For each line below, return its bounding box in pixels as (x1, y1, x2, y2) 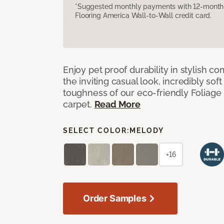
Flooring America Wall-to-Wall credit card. (75, 11, 212, 19)
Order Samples (83, 192, 146, 203)
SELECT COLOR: (63, 126, 129, 134)
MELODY (129, 126, 164, 134)
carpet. (63, 98, 94, 109)
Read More (94, 98, 140, 109)
